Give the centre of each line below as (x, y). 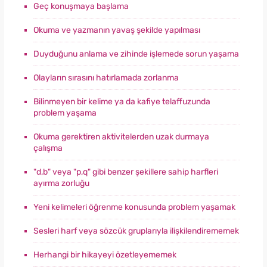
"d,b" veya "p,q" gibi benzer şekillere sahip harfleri (126, 172)
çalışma (48, 148)
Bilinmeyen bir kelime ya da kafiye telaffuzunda (122, 101)
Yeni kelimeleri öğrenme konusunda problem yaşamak (134, 207)
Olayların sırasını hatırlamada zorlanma (106, 77)
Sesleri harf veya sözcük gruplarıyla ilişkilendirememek (136, 231)
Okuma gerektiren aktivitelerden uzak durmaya (121, 136)
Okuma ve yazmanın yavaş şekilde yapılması (117, 30)
